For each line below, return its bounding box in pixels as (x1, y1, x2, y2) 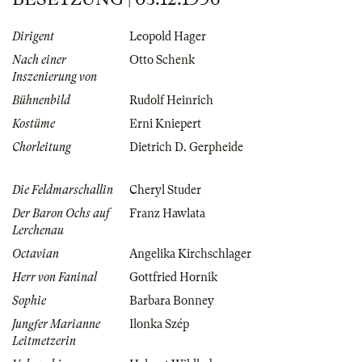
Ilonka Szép (129, 318, 189, 331)
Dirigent (12, 30, 54, 44)
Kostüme (12, 117, 55, 131)
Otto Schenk (129, 53, 195, 67)
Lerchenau (12, 224, 64, 238)
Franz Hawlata (129, 207, 205, 221)
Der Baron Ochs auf (12, 207, 110, 221)
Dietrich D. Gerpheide (129, 141, 243, 154)
